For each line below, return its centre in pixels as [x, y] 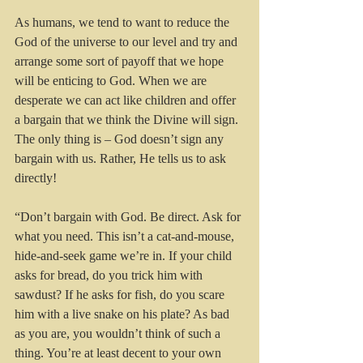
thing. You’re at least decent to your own [120, 353]
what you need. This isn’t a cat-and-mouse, [126, 237]
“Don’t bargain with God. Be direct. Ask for [129, 217]
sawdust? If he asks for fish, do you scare [121, 295]
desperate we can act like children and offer [127, 100]
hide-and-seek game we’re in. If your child [125, 256]
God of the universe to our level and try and [128, 42]
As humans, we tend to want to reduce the [124, 23]
